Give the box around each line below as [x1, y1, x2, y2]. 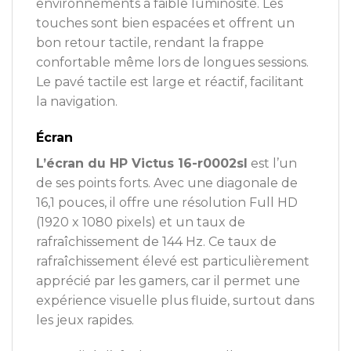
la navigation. [36, 94, 118, 110]
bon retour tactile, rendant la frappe [36, 35, 264, 51]
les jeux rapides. [36, 312, 134, 327]
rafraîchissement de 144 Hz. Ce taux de [36, 233, 277, 249]
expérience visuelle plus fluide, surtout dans [36, 292, 314, 308]
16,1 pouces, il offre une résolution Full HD [36, 194, 298, 210]
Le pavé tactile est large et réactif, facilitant [36, 74, 304, 90]
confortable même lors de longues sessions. [36, 55, 309, 71]
